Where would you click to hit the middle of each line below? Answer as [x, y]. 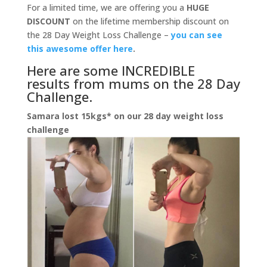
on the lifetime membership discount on [149, 21]
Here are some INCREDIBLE [111, 70]
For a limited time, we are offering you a [106, 7]
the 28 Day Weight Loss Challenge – [99, 35]
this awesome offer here [80, 48]
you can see [196, 35]
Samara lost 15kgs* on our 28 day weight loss [125, 116]
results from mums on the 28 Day [133, 83]
